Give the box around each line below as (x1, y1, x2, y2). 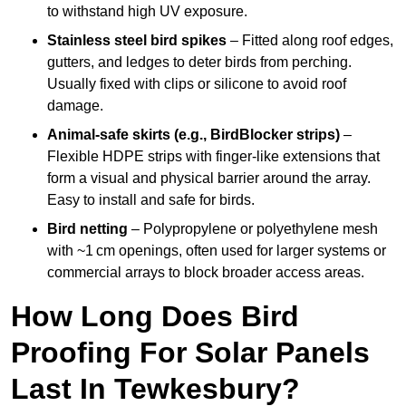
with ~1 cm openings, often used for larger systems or (47, 243, 386, 259)
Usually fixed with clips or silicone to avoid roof (47, 76, 346, 92)
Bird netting (47, 221, 128, 237)
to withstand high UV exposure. (47, 4, 247, 20)
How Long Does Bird (11, 300, 299, 333)
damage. (47, 98, 103, 114)
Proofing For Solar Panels (11, 336, 370, 370)
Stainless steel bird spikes (47, 33, 227, 49)
